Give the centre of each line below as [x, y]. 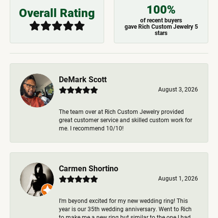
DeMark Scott [83, 79]
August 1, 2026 [178, 178]
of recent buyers [161, 20]
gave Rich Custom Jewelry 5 [161, 27]
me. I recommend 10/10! [91, 128]
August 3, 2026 [178, 89]
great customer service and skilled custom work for [126, 120]
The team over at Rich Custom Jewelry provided [121, 111]
